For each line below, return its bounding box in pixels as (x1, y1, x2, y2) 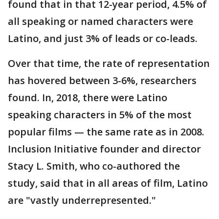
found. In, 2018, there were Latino (8, 91, 167, 105)
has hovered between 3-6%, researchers (8, 74, 197, 88)
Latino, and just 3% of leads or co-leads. (8, 32, 197, 45)
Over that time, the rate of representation (8, 57, 210, 70)
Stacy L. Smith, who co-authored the (8, 159, 180, 173)
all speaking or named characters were (8, 15, 193, 28)
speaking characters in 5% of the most (8, 108, 192, 122)
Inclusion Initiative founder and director (8, 142, 201, 156)
